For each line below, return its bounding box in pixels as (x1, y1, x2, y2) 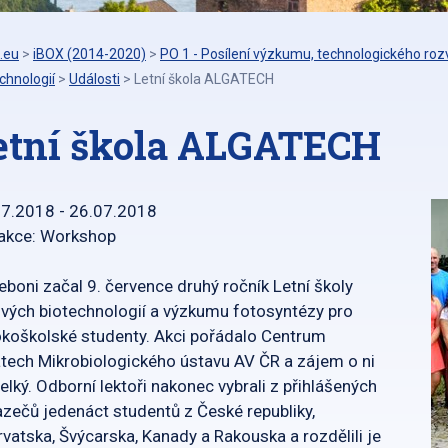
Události (69, 71, 120, 87)
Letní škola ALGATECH (134, 71, 274, 87)
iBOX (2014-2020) (33, 46, 146, 62)
